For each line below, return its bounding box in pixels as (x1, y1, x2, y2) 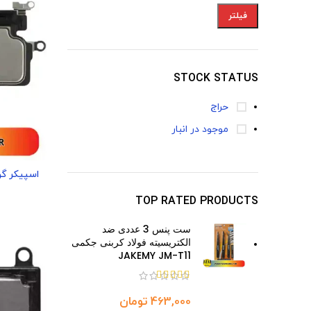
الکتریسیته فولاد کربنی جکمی (72, 235, 191, 249)
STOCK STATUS (174, 71, 258, 86)
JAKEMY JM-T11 (118, 249, 191, 262)
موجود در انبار (171, 123, 231, 136)
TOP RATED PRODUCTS (135, 194, 258, 209)
